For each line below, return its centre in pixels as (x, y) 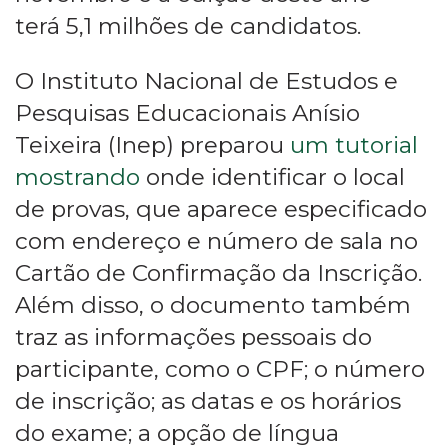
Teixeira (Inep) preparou (152, 145)
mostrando (77, 177)
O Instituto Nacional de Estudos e (206, 81)
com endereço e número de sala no (216, 241)
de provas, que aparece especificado (221, 209)
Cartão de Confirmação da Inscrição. (218, 273)
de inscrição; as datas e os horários (208, 401)
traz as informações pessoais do (193, 337)
